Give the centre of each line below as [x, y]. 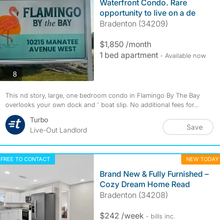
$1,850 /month [125, 44]
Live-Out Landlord [58, 130]
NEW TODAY [202, 159]
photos [27, 73]
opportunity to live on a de [147, 13]
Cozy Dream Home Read [145, 184]
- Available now [183, 55]
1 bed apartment [130, 55]
